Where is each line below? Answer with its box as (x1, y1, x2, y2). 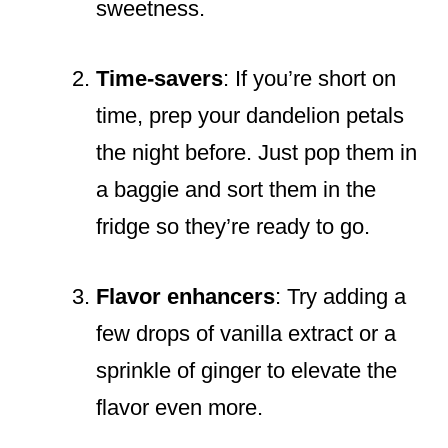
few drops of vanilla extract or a (96, 321, 396, 347)
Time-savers (96, 66, 223, 92)
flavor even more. (96, 395, 263, 421)
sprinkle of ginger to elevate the (96, 358, 397, 384)
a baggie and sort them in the (96, 177, 376, 203)
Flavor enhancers (96, 284, 275, 310)
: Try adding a (275, 284, 406, 310)
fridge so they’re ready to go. (96, 214, 370, 240)
